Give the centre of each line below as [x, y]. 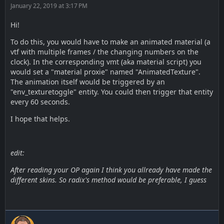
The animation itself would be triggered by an [88, 82]
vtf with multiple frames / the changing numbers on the [104, 52]
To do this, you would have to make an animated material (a [110, 42]
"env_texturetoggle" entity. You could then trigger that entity [112, 92]
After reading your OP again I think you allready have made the [111, 170]
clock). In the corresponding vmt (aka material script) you [106, 62]
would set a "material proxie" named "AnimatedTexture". [105, 72]
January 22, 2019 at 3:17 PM [49, 6]
